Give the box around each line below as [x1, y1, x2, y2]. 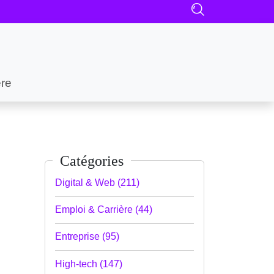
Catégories [60, 153, 124, 169]
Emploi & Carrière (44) [55, 204, 152, 215]
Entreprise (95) [55, 231, 119, 242]
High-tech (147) [55, 258, 122, 269]
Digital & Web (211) [55, 177, 139, 188]
